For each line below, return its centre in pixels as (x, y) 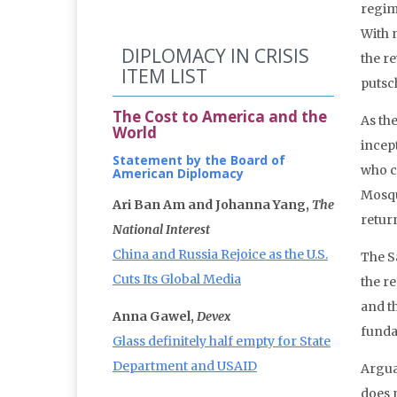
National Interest (161, 230)
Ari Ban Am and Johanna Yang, (212, 205)
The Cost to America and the (220, 117)
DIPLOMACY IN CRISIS (215, 56)
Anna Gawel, (155, 317)
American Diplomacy (178, 174)
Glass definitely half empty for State (222, 342)
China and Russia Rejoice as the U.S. (220, 255)
